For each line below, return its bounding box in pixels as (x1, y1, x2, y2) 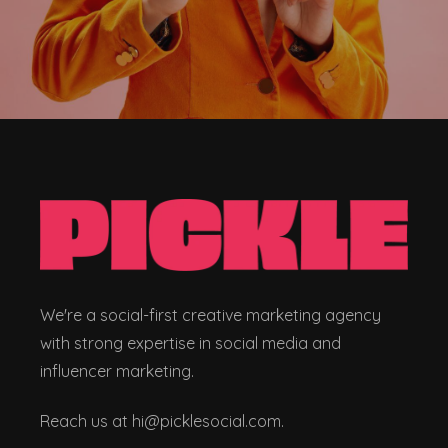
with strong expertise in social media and (40, 332, 341, 353)
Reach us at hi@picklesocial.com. (40, 411, 284, 432)
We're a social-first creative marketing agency (40, 304, 381, 325)
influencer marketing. (40, 360, 194, 381)
